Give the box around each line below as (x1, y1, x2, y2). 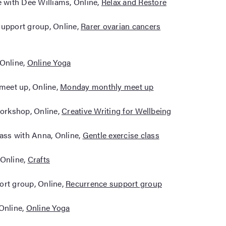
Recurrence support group (66, 178, 162, 189)
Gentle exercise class (82, 129, 159, 141)
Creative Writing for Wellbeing (62, 105, 172, 117)
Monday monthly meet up (60, 81, 154, 92)
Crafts (27, 153, 50, 165)
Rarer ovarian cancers (81, 20, 161, 32)
